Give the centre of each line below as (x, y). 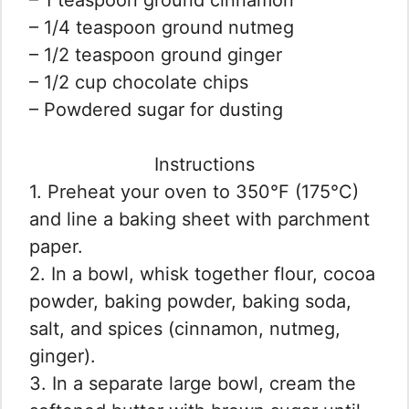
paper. (56, 246)
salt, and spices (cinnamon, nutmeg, (185, 328)
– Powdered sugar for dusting (156, 109)
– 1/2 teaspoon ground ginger (156, 54)
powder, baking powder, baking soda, (190, 301)
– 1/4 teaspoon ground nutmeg (162, 27)
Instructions (204, 164)
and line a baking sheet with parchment (199, 219)
